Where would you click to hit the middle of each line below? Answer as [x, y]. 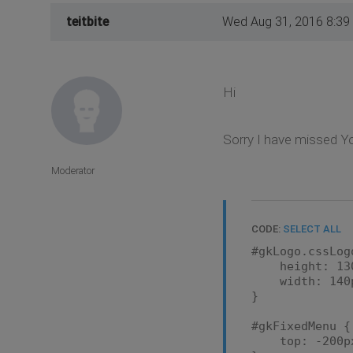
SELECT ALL [312, 229]
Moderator [73, 170]
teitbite [87, 22]
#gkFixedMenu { [301, 327]
